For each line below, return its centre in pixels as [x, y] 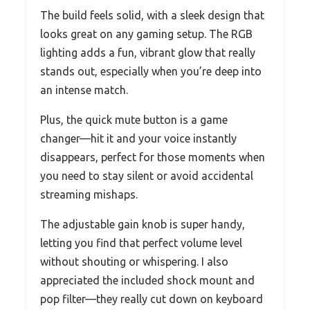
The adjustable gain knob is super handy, [143, 224]
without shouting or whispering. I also [134, 261]
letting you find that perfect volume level [141, 243]
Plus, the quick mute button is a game [134, 119]
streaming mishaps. [89, 194]
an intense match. [84, 90]
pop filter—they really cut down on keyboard [152, 299]
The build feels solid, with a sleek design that [152, 15]
